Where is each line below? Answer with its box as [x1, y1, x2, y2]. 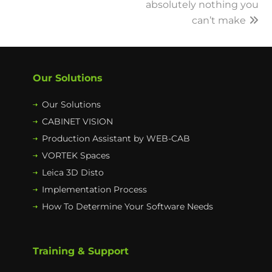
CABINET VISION [42, 116, 113, 127]
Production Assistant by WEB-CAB [42, 133, 190, 144]
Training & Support [33, 245, 129, 257]
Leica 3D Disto [42, 167, 104, 178]
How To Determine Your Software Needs [42, 201, 213, 212]
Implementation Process [42, 184, 147, 195]
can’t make [191, 15, 246, 27]
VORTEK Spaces [42, 150, 110, 161]
